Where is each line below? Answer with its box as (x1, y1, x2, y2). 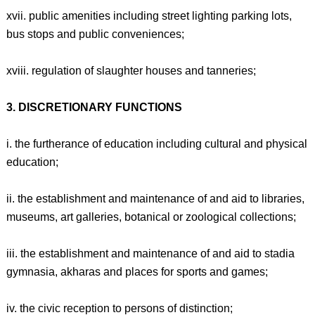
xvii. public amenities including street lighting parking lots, (6, 10, 292, 22)
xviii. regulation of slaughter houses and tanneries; (6, 65, 256, 77)
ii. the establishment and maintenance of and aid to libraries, (6, 193, 304, 205)
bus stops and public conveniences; (6, 28, 184, 40)
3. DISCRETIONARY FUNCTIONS (6, 101, 182, 113)
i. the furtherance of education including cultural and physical (6, 138, 307, 150)
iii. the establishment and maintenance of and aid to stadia (6, 247, 295, 259)
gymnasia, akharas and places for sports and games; (6, 266, 268, 278)
